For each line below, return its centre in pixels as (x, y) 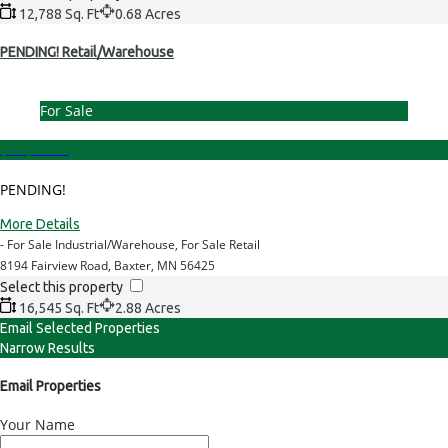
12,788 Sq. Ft (57, 13)
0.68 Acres (148, 13)
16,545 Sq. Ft (57, 307)
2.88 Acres (148, 307)
